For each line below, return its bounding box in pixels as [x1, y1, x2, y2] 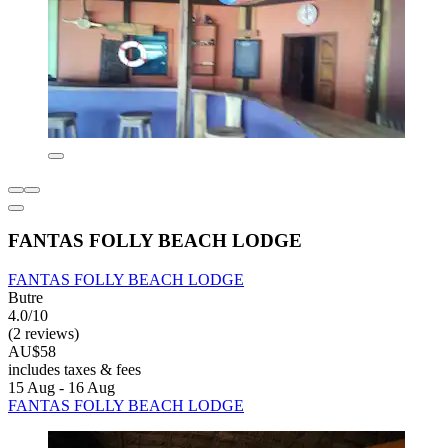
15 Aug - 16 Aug [8, 379, 115, 397]
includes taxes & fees [8, 361, 141, 379]
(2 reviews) [8, 325, 79, 343]
